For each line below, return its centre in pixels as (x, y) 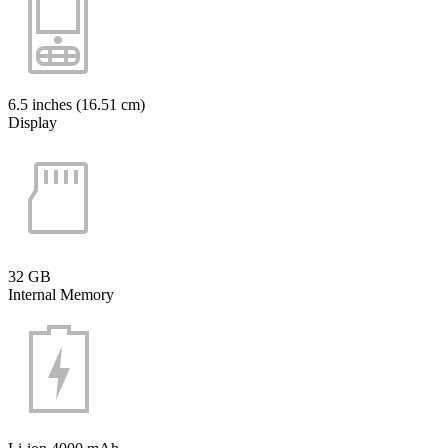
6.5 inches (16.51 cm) (76, 104)
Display (32, 122)
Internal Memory (61, 294)
